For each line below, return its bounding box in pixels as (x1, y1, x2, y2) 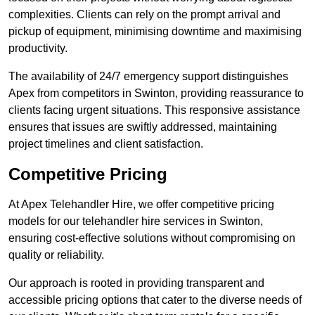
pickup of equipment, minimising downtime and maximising (8, 25, 302, 38)
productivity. (8, 42, 67, 55)
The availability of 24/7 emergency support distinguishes (8, 70, 288, 83)
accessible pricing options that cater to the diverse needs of (8, 294, 302, 307)
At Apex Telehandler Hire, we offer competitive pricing (8, 198, 274, 211)
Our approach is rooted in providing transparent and (8, 277, 264, 290)
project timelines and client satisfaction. (8, 138, 203, 150)
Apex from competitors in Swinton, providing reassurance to (8, 87, 304, 100)
